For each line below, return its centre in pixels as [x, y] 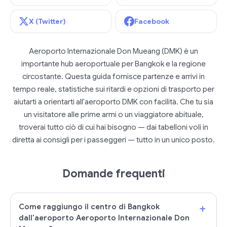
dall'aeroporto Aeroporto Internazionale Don [104, 218]
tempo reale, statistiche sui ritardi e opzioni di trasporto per [113, 89]
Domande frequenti [113, 174]
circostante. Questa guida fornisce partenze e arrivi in [113, 77]
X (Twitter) [47, 21]
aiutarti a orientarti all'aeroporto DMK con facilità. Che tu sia [113, 102]
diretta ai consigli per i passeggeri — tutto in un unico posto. [113, 140]
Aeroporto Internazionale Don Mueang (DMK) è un [113, 51]
